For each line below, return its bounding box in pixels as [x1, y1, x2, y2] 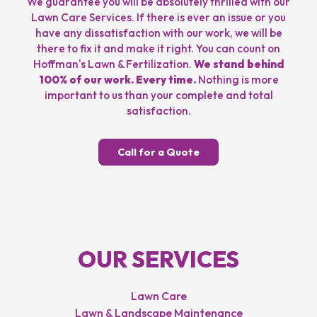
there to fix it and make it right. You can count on [37, 41, 280, 55]
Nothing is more [195, 72, 279, 86]
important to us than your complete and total [44, 88, 273, 102]
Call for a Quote [117, 145, 200, 158]
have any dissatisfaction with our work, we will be [35, 25, 282, 40]
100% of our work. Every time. [38, 72, 196, 86]
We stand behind [193, 57, 284, 71]
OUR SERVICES [78, 244, 239, 273]
